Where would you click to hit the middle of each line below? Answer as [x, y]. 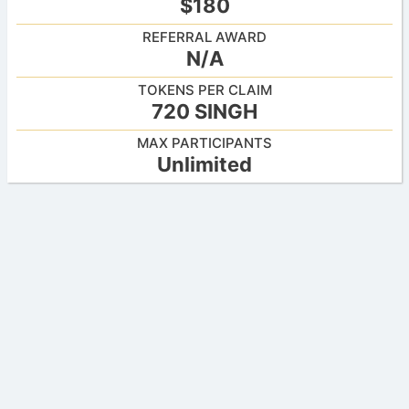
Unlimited [204, 164]
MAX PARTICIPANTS [204, 142]
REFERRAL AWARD [204, 37]
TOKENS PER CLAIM [204, 89]
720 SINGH [204, 111]
